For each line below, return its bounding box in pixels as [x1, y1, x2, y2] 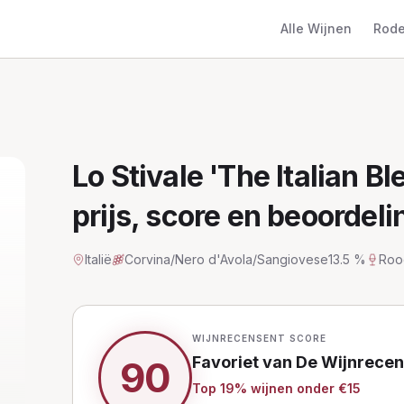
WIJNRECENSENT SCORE [192, 333, 326, 344]
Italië [85, 252, 112, 267]
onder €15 [297, 381, 361, 396]
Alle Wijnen [280, 21, 352, 36]
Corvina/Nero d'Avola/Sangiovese [124, 252, 328, 267]
